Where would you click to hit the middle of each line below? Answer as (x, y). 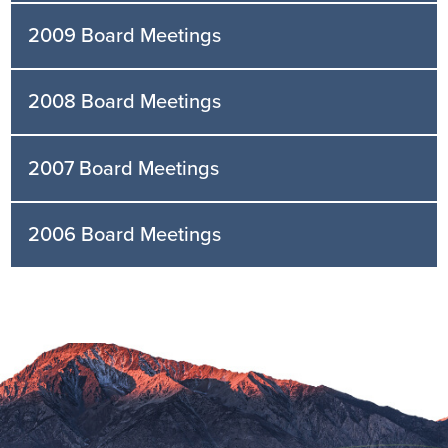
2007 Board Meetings (124, 168)
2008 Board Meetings (125, 102)
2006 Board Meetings (125, 234)
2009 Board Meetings (125, 36)
